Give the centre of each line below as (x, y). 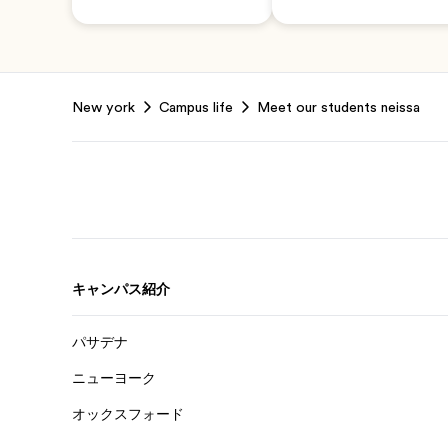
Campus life (196, 107)
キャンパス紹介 (121, 289)
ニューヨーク (114, 378)
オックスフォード (128, 414)
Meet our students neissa (338, 107)
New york (103, 107)
